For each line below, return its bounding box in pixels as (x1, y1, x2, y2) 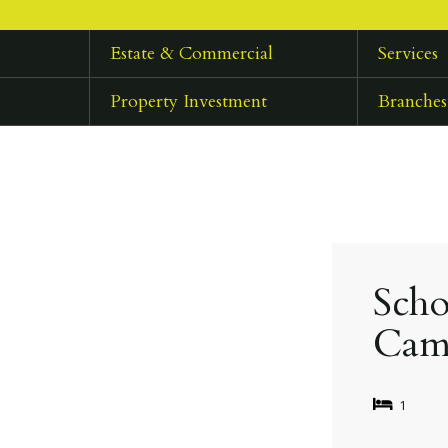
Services (378, 41, 439, 67)
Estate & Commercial (109, 41, 273, 67)
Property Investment (109, 89, 267, 115)
